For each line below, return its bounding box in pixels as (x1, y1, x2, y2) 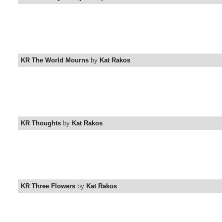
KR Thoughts (21, 119, 61, 127)
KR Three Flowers (21, 182, 75, 190)
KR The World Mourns (21, 56, 89, 64)
